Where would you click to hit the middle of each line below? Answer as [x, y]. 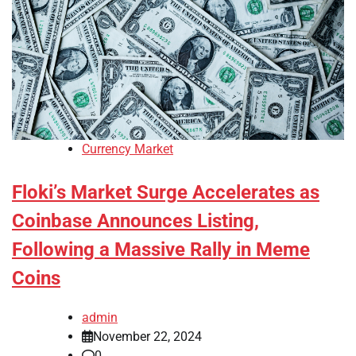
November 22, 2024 [147, 337]
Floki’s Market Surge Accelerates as [166, 193]
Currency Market [128, 149]
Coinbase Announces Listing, [135, 221]
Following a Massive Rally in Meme [161, 250]
